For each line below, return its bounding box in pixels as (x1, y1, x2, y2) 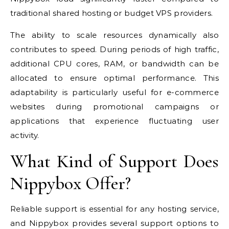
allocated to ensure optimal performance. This (10, 73, 219, 83)
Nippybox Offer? (10, 172, 131, 195)
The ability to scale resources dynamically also (10, 30, 219, 40)
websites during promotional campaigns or (10, 102, 219, 112)
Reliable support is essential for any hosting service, (10, 204, 219, 214)
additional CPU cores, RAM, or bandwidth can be (10, 59, 219, 69)
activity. (10, 130, 39, 141)
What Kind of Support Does (10, 150, 219, 173)
